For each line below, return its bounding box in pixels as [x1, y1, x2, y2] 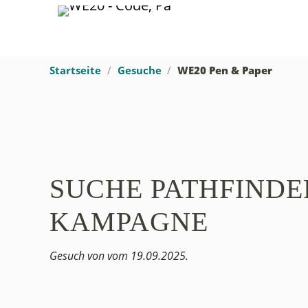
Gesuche [117, 63, 162, 77]
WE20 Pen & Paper [177, 63, 273, 77]
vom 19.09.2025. [107, 248, 188, 263]
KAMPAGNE [49, 206, 208, 237]
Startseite [49, 63, 101, 77]
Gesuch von [49, 248, 107, 263]
